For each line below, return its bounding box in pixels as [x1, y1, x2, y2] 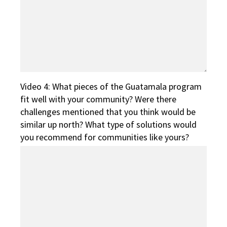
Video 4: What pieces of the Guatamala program [20, 81, 202, 93]
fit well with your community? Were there [20, 93, 176, 105]
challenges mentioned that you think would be [20, 106, 196, 118]
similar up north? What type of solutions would [20, 119, 197, 131]
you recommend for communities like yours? [20, 131, 189, 143]
